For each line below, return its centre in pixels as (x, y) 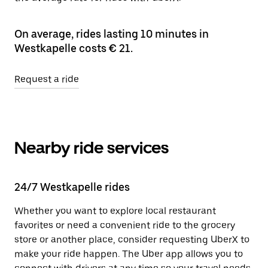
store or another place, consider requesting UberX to (132, 240)
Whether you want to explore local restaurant (115, 211)
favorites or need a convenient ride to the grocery (125, 225)
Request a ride (47, 79)
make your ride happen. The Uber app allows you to (129, 254)
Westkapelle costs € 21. (74, 48)
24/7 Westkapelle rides (72, 187)
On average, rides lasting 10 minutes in (112, 34)
